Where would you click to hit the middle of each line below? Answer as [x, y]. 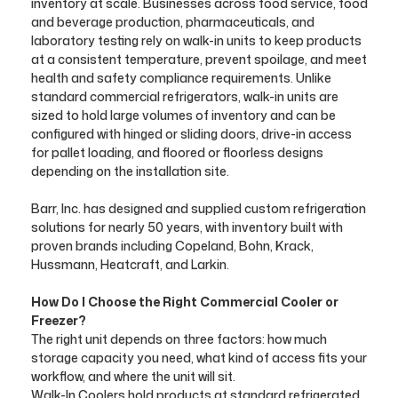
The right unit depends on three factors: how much [179, 339]
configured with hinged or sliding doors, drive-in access [191, 134]
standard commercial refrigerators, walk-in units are [184, 96]
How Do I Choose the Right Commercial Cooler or [184, 302]
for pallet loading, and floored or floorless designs [177, 152]
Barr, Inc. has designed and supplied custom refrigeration [198, 208]
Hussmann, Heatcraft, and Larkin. [130, 264]
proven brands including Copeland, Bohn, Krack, [172, 246]
